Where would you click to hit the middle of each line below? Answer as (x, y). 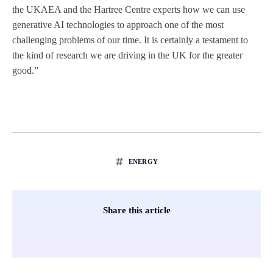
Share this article (136, 211)
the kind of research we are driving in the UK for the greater (127, 55)
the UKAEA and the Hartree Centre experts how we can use (129, 10)
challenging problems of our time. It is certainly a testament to (130, 40)
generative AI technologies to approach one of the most (118, 25)
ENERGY (143, 162)
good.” (25, 71)
